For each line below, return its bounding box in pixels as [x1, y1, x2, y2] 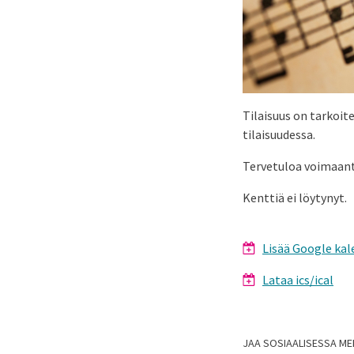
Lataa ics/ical [262, 271, 333, 288]
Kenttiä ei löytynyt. [243, 189, 347, 205]
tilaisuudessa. [243, 126, 315, 142]
